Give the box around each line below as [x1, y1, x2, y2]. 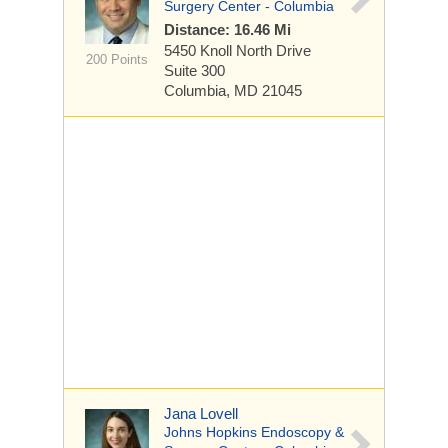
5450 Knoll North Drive [164, 42, 311, 59]
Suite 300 [164, 62, 225, 79]
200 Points [85, 52, 148, 67]
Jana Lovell [164, 405, 238, 422]
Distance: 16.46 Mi [164, 21, 291, 38]
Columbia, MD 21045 [164, 82, 302, 99]
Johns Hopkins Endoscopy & [164, 424, 344, 440]
